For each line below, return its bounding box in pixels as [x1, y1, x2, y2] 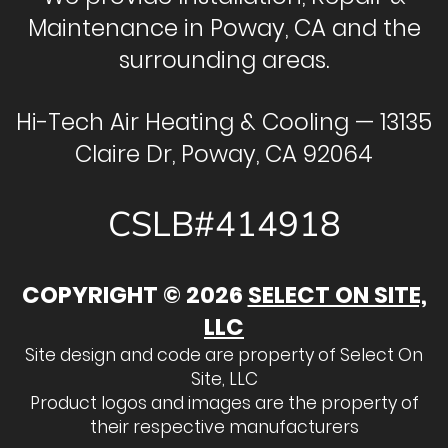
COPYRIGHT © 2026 [21, 278, 248, 311]
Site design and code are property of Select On [25, 342, 423, 367]
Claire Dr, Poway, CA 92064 [75, 137, 373, 170]
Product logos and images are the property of [29, 390, 419, 415]
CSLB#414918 [107, 200, 341, 248]
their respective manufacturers [89, 414, 359, 439]
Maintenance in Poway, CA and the [27, 11, 421, 44]
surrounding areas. [119, 43, 329, 76]
